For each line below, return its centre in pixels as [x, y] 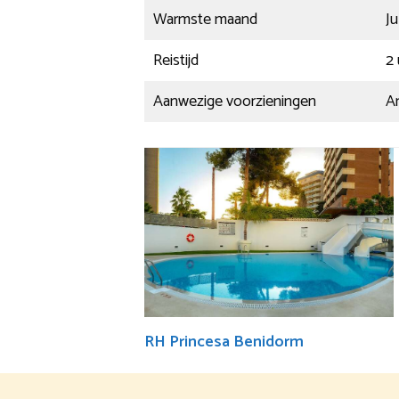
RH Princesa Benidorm [224, 342]
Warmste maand [205, 19]
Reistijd [176, 60]
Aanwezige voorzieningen [235, 101]
